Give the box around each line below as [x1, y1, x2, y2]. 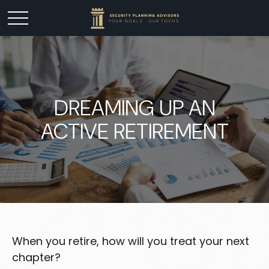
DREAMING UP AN [53, 94, 216, 122]
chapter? [12, 250, 61, 265]
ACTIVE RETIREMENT [40, 117, 229, 145]
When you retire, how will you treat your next [12, 234, 249, 249]
